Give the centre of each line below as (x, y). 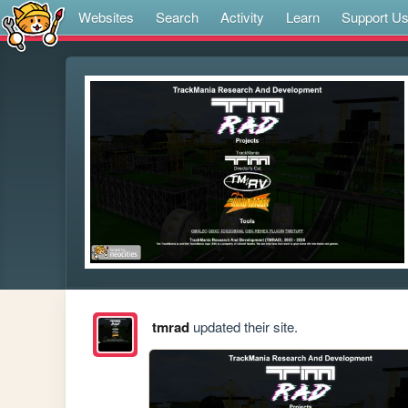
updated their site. (243, 327)
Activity (242, 17)
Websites (106, 17)
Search (177, 17)
